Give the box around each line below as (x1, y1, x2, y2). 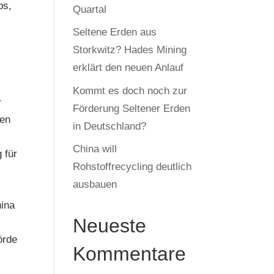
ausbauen (73, 179, 117, 190)
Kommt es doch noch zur (73, 84, 188, 97)
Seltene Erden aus (73, 26, 157, 38)
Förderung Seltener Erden (73, 102, 191, 114)
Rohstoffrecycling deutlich (73, 161, 192, 172)
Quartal (73, 3, 107, 15)
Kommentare (73, 243, 187, 265)
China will (73, 143, 117, 155)
